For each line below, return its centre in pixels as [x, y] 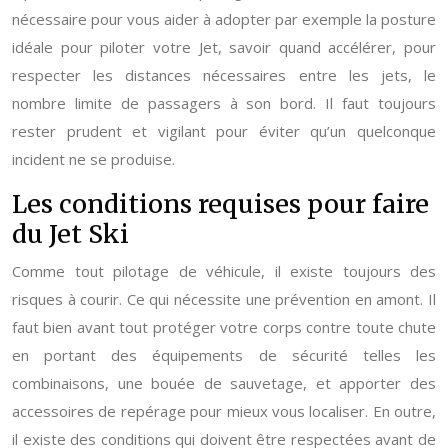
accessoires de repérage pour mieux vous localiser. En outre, [224, 411]
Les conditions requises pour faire [220, 204]
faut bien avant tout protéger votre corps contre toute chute [224, 327]
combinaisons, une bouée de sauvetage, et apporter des [224, 383]
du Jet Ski [70, 234]
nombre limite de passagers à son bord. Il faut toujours [224, 103]
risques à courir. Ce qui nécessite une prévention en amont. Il [224, 299]
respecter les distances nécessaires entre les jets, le [224, 75]
